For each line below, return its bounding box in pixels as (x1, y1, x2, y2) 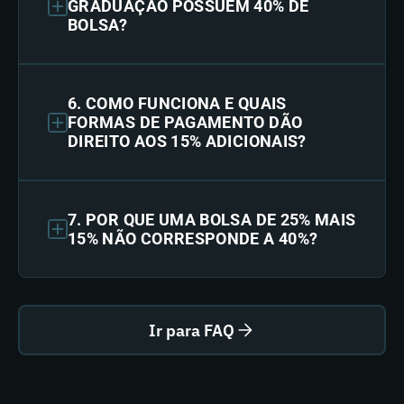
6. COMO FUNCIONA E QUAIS (68, 94, 287, 113)
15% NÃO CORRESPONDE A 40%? (68, 229, 318, 248)
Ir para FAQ (148, 319, 234, 341)
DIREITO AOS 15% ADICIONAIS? (68, 132, 307, 151)
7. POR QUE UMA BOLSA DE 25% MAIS (68, 210, 356, 229)
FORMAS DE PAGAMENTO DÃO (68, 113, 303, 132)
